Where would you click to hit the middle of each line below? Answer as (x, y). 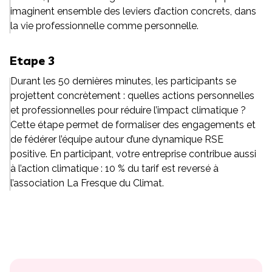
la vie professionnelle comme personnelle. (104, 26)
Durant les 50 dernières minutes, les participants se (123, 81)
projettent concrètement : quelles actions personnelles (132, 96)
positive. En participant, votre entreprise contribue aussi (133, 154)
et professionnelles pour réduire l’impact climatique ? (128, 110)
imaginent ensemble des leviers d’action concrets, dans (133, 11)
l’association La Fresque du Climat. (87, 183)
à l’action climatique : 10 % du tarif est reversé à (114, 168)
